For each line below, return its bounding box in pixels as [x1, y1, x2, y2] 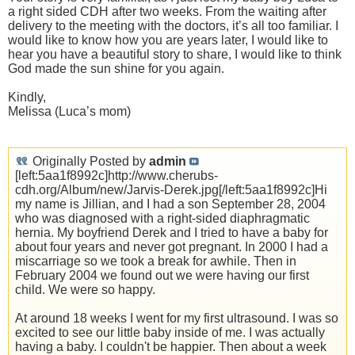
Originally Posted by [29, 155, 149, 169]
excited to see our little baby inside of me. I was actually [15, 326, 325, 340]
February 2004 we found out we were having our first [15, 269, 309, 283]
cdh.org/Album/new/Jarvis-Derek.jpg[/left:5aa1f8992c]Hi [15, 183, 327, 197]
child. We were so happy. [15, 283, 155, 297]
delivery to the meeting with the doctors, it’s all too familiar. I [8, 19, 338, 33]
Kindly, [8, 90, 46, 105]
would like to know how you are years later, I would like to [8, 33, 328, 48]
